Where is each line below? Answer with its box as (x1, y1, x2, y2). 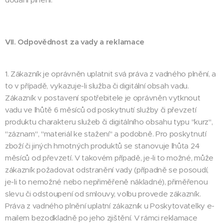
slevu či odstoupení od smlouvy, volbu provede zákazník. (5, 189, 201, 198)
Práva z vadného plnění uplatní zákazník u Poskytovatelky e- (5, 201, 215, 210)
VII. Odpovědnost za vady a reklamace (5, 37, 145, 46)
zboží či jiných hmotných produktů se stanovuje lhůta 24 (5, 141, 200, 150)
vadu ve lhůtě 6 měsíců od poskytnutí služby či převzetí (5, 105, 196, 114)
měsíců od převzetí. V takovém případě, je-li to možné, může (5, 153, 214, 162)
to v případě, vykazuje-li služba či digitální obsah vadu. (5, 81, 189, 90)
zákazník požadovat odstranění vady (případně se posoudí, (5, 165, 208, 174)
